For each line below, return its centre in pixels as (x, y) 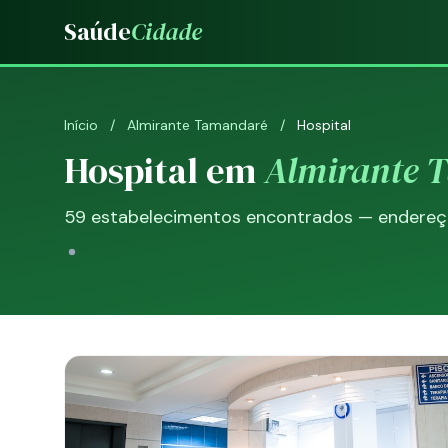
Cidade (166, 31)
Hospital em (164, 170)
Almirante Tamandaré (197, 125)
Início (81, 125)
